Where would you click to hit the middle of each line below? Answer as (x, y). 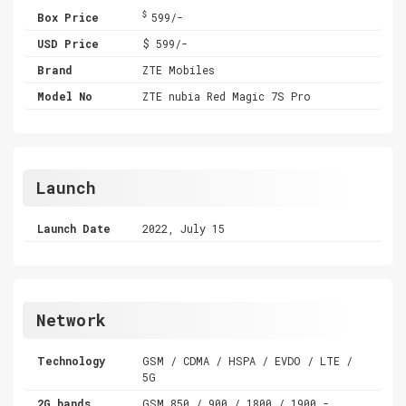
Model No (65, 96)
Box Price (68, 17)
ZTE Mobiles (179, 69)
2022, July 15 (184, 228)
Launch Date (74, 228)
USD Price (68, 43)
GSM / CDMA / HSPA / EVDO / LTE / (248, 360)
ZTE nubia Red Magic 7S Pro (227, 96)
